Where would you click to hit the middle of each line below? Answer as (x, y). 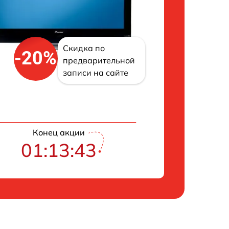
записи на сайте (95, 72)
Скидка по (84, 48)
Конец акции (59, 132)
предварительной (99, 60)
